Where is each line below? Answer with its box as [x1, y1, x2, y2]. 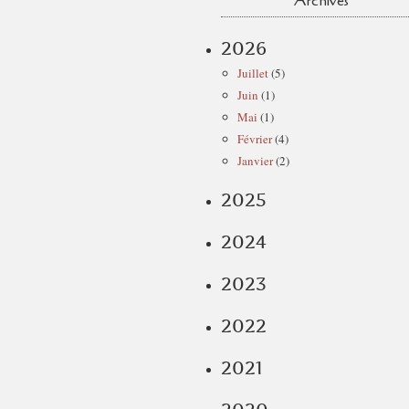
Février [237, 131, 272, 147]
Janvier [237, 152, 273, 169]
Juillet [237, 65, 268, 81]
